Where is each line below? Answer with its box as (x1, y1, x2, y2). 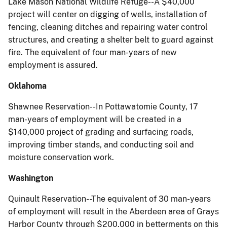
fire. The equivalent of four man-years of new (8, 48, 177, 57)
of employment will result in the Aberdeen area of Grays (8, 207, 219, 216)
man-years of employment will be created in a (8, 115, 181, 124)
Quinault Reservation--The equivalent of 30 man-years (8, 194, 211, 204)
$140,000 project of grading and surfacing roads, (8, 127, 194, 137)
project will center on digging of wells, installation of (8, 10, 207, 19)
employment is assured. (8, 60, 98, 70)
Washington (8, 173, 53, 183)
